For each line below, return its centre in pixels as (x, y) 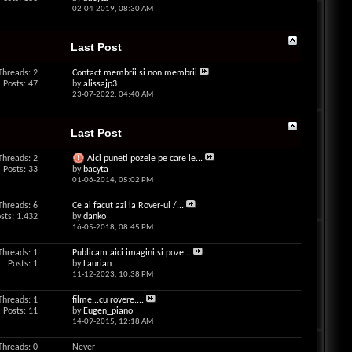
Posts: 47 (20, 84)
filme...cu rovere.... (108, 300)
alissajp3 (100, 84)
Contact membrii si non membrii (134, 73)
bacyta (95, 170)
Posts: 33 (20, 170)
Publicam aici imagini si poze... (131, 253)
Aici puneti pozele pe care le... (145, 159)
